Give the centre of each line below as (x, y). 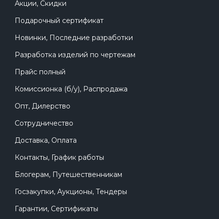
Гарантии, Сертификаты (56, 209)
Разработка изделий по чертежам (75, 55)
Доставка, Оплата (46, 141)
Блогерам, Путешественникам (68, 175)
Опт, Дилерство (43, 106)
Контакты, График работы (59, 158)
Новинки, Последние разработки (74, 38)
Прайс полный (40, 72)
